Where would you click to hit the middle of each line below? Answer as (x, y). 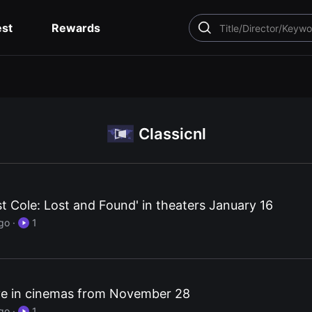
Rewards (76, 28)
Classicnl (172, 134)
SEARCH (221, 32)
